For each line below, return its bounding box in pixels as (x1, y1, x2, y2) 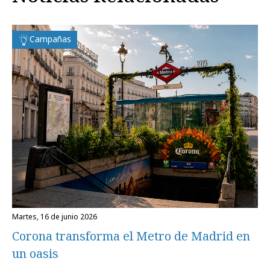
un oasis (12, 245, 58, 262)
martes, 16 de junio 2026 (19, 211, 97, 222)
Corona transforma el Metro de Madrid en (12, 227, 250, 244)
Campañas (30, 33, 71, 45)
